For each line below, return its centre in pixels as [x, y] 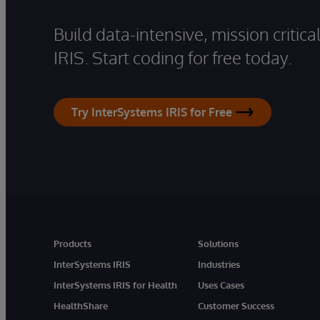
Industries [219, 264]
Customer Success [236, 305]
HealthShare [81, 305]
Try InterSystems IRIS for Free [152, 112]
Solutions [219, 243]
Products [72, 243]
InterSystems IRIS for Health [115, 285]
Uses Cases [221, 285]
